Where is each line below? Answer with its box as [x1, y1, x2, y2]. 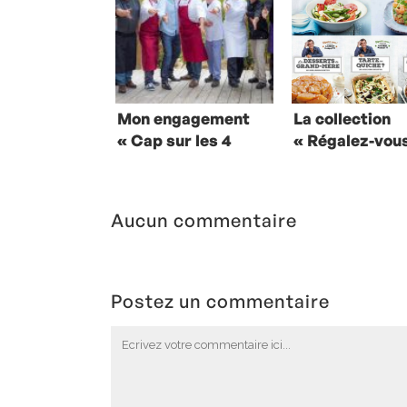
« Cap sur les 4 [117, 131, 232, 151]
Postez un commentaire [111, 289, 330, 313]
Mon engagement [117, 109, 250, 129]
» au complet [293, 153, 393, 173]
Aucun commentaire [111, 208, 297, 232]
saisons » [117, 153, 190, 173]
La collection [293, 109, 392, 129]
